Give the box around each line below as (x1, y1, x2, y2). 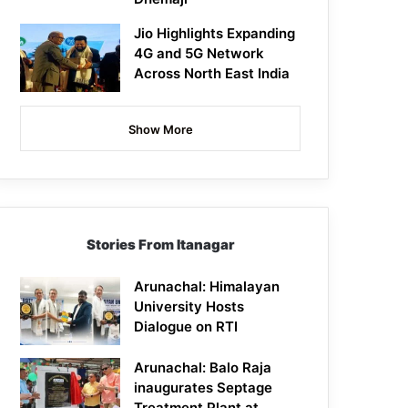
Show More (127, 122, 193, 138)
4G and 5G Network (134, 45, 265, 63)
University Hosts (134, 298, 245, 316)
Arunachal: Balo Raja (134, 359, 272, 377)
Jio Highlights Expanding (134, 25, 296, 43)
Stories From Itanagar (86, 236, 235, 254)
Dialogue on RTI (134, 318, 239, 336)
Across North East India (134, 65, 291, 83)
